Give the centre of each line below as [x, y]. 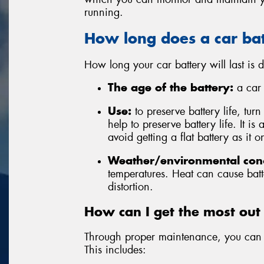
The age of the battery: [171, 88]
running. [104, 12]
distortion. [131, 187]
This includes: [115, 250]
